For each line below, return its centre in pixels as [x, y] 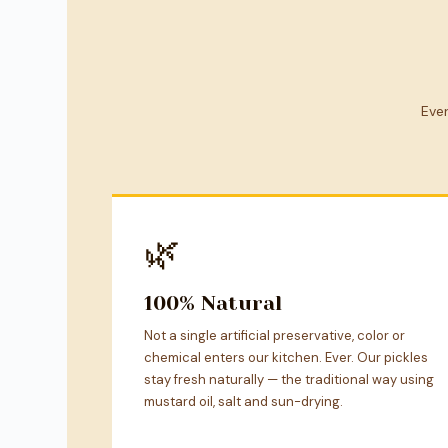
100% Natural [213, 303]
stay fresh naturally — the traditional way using [289, 379]
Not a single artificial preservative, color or [274, 335]
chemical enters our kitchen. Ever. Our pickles [286, 357]
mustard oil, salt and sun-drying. [243, 401]
